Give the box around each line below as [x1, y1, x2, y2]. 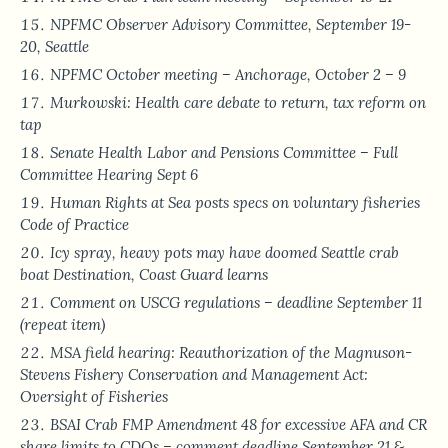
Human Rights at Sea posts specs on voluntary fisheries [50, 193, 420, 213]
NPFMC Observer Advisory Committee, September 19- [50, 15, 411, 35]
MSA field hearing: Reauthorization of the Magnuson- [50, 343, 412, 363]
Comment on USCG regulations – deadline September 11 [50, 293, 422, 313]
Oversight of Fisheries [20, 387, 168, 407]
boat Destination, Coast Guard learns [20, 265, 268, 285]
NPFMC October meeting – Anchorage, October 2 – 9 [50, 65, 406, 85]
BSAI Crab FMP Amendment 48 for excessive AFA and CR [50, 415, 427, 435]
